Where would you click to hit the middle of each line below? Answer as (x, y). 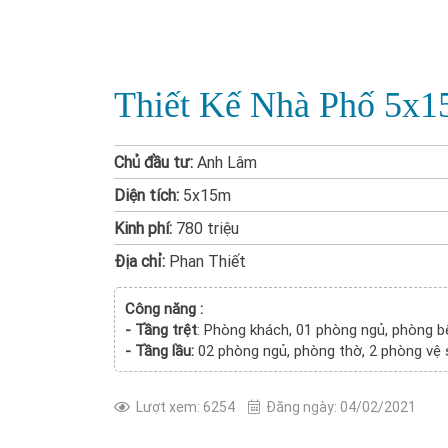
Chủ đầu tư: (153, 162)
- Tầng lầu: (159, 350)
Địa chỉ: (139, 261)
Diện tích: (146, 195)
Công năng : (164, 308)
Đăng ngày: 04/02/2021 (341, 407)
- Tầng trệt (161, 329)
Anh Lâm (225, 162)
